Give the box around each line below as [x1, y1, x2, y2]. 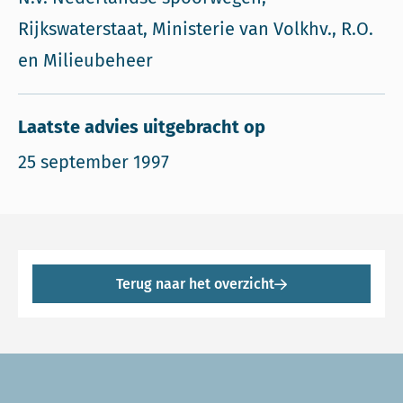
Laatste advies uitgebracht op [18, 116, 265, 138]
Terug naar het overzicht [116, 275, 274, 292]
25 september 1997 [18, 151, 169, 173]
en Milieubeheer [18, 49, 153, 71]
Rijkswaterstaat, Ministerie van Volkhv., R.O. [18, 18, 373, 40]
